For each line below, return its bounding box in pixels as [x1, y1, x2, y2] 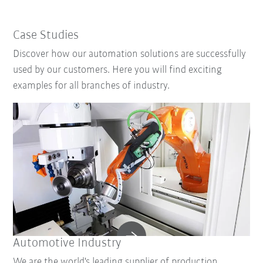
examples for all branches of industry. [13, 80, 170, 92]
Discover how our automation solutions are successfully [13, 49, 247, 60]
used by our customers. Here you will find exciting [13, 65, 222, 76]
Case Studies [13, 29, 79, 43]
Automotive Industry [13, 236, 122, 250]
